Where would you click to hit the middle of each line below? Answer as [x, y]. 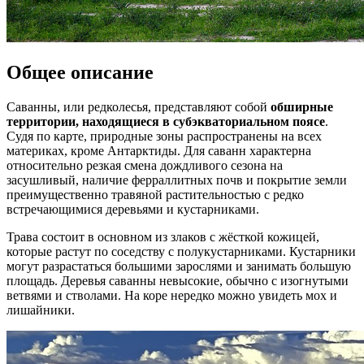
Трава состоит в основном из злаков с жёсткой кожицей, [163, 236]
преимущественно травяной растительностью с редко [155, 194]
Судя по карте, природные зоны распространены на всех [164, 136]
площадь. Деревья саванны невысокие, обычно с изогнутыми [178, 280]
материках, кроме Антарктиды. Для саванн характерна [159, 150]
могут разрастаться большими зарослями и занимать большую [179, 266]
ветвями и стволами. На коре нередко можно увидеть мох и [172, 295]
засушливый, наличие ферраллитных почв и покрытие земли [177, 180]
